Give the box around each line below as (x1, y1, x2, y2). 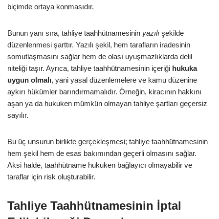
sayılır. (7, 110, 28, 119)
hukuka (172, 64, 197, 72)
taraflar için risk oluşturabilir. (7, 172, 95, 181)
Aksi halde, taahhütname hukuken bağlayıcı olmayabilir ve (7, 160, 192, 169)
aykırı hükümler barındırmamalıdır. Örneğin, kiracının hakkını (7, 87, 201, 96)
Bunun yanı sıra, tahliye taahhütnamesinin (7, 28, 142, 37)
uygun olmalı (7, 75, 51, 84)
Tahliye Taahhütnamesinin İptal (7, 198, 181, 212)
